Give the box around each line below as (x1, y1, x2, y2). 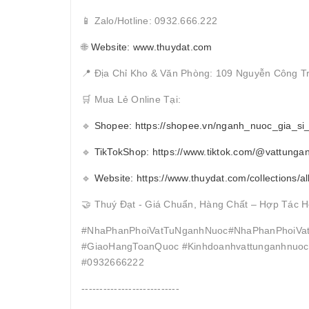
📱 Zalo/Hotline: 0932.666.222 (81, 14, 217, 26)
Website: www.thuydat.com (90, 41, 212, 52)
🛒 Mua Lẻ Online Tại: (81, 93, 181, 105)
